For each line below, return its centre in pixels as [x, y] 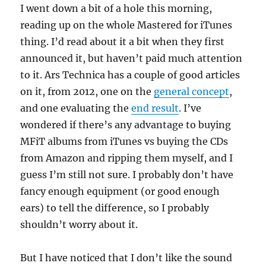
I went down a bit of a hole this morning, [116, 8]
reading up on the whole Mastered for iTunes [126, 25]
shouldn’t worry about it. [79, 224]
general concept [192, 91]
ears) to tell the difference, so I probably [115, 208]
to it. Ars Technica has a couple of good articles [130, 75]
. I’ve [190, 108]
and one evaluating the [76, 108]
